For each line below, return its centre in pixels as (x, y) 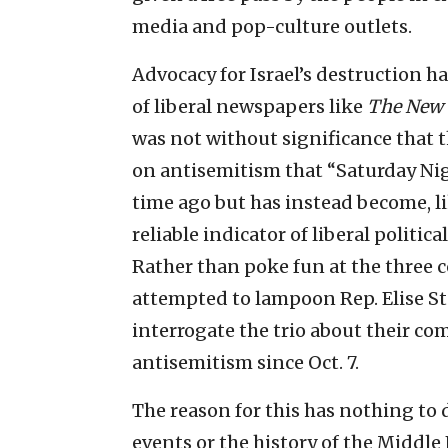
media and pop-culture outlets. (272, 26)
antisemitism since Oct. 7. (245, 362)
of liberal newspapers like (249, 106)
